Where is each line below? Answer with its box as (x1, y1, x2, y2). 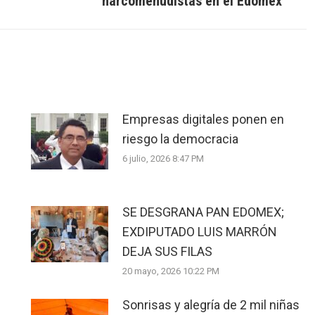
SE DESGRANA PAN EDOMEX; (122, 204, 284, 219)
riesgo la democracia (122, 131, 238, 146)
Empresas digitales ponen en (122, 111, 284, 127)
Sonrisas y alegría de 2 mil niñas (122, 297, 300, 312)
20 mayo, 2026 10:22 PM (122, 265, 219, 276)
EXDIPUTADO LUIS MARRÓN (122, 224, 277, 239)
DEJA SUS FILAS (122, 243, 212, 259)
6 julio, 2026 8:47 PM (122, 153, 204, 164)
